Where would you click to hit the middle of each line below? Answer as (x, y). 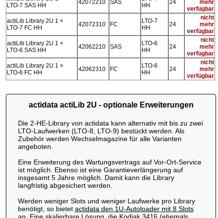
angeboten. (35, 146)
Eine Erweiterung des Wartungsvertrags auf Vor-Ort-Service (109, 162)
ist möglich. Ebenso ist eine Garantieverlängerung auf (100, 170)
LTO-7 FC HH (24, 27)
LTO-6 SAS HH (26, 50)
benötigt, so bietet (46, 209)
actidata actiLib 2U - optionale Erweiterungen (111, 105)
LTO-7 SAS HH (26, 5)
